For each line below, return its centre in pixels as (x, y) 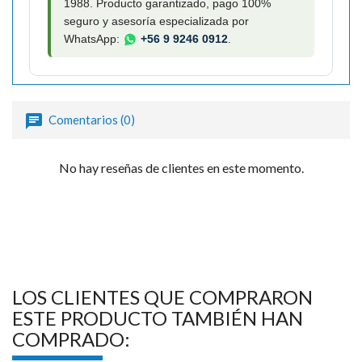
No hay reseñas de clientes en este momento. (181, 168)
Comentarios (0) (90, 119)
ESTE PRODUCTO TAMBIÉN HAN (158, 318)
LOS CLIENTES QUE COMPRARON (162, 297)
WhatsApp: (93, 38)
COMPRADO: (71, 339)
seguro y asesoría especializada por (156, 21)
